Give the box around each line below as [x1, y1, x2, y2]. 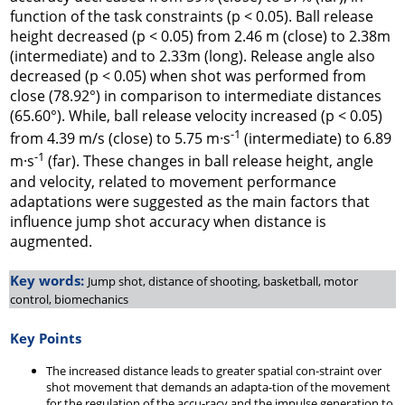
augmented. [10, 231, 92, 251]
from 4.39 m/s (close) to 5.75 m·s [10, 128, 231, 149]
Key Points [10, 329, 81, 347]
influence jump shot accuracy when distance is [10, 211, 326, 231]
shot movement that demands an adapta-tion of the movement [46, 379, 391, 395]
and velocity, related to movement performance [10, 171, 336, 192]
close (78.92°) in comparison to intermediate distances [10, 86, 381, 106]
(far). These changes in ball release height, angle [44, 151, 373, 172]
